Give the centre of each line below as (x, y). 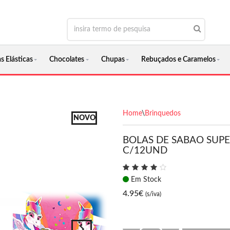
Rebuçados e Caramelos (178, 60)
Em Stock (145, 180)
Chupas (113, 60)
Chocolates (67, 60)
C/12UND (146, 151)
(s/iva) (153, 194)
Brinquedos (163, 113)
